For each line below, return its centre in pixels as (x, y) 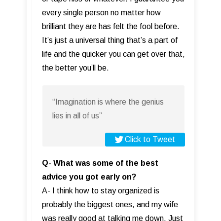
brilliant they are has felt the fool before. (111, 27)
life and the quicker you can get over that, (113, 54)
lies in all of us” (77, 116)
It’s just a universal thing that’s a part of (110, 40)
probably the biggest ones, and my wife (110, 205)
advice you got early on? (89, 177)
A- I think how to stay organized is (101, 191)
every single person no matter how (101, 13)
